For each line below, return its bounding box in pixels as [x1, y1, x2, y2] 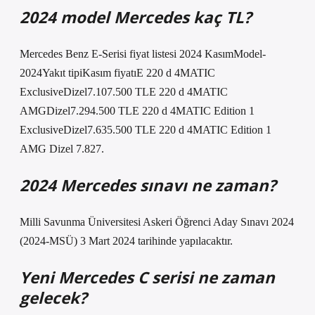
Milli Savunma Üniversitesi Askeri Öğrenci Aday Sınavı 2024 [20, 216, 294, 228]
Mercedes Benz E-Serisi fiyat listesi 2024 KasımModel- [20, 48, 266, 60]
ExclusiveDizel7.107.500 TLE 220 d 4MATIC [20, 86, 228, 98]
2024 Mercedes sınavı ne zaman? [20, 174, 276, 196]
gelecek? [20, 287, 87, 309]
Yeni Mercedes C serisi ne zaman [20, 266, 275, 288]
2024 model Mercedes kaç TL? [20, 6, 252, 28]
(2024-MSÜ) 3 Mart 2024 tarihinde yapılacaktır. [20, 235, 233, 247]
